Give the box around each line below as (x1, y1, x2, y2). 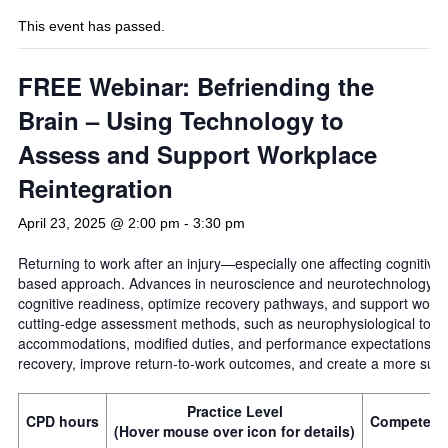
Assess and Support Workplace (18, 137, 377, 172)
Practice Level (186, 401, 283, 422)
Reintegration (18, 171, 173, 206)
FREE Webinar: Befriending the (18, 69, 374, 104)
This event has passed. (18, 18, 165, 35)
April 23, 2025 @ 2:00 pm (18, 215, 180, 232)
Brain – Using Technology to (18, 103, 344, 138)
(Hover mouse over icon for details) (114, 421, 355, 442)
